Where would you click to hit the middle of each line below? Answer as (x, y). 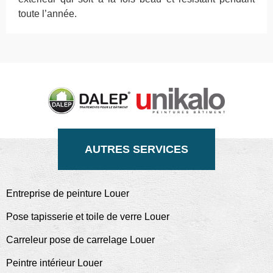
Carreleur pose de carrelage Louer (80, 239)
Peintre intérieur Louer (54, 263)
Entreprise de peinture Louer (68, 193)
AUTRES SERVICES (136, 149)
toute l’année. (48, 13)
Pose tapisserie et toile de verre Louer (88, 216)
